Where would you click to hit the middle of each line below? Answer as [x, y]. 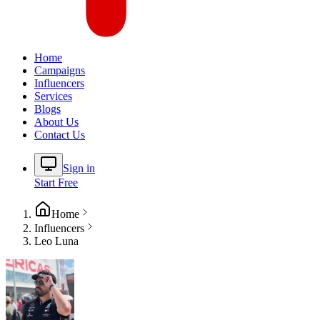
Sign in [79, 168]
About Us [56, 121]
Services [53, 96]
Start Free [56, 182]
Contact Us [60, 134]
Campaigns [60, 70]
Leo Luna [56, 241]
